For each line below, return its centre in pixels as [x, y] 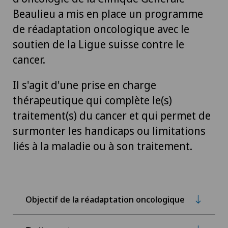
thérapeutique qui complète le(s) [92, 100]
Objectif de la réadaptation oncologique [105, 199]
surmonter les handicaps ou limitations [109, 131]
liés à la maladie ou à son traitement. [103, 146]
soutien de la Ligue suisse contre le [98, 44]
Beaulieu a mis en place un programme [108, 14]
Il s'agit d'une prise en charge [84, 85]
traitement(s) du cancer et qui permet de [112, 116]
